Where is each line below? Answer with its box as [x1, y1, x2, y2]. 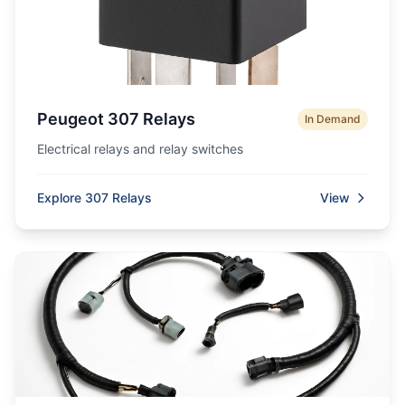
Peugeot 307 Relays [37, 109, 195, 128]
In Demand [305, 112, 361, 126]
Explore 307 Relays [37, 190, 152, 205]
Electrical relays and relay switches [37, 141, 243, 156]
